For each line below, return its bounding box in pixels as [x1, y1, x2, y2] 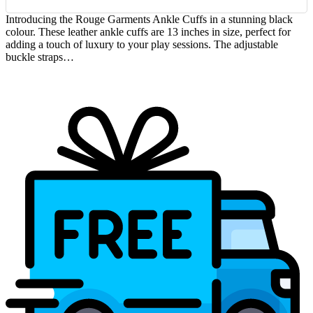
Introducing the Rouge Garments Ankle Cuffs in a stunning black [6, 13, 293, 26]
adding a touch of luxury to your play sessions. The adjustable [6, 38, 278, 51]
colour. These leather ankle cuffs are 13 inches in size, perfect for [6, 26, 291, 38]
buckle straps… [6, 51, 74, 64]
